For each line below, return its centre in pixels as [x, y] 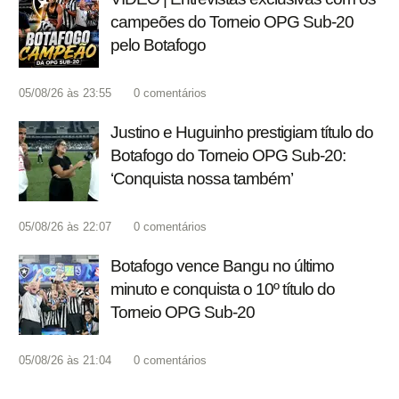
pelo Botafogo [158, 45]
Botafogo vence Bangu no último [222, 266]
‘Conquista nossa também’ [202, 179]
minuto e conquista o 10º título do [223, 289]
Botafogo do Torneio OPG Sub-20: [228, 156]
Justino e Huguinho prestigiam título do [242, 133]
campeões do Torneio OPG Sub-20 [232, 22]
